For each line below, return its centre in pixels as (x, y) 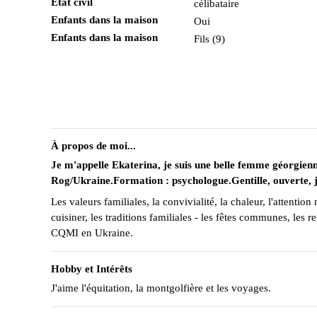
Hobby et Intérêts (92, 269)
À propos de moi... (93, 146)
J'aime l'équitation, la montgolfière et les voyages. (161, 288)
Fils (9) (210, 39)
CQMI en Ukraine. (92, 232)
